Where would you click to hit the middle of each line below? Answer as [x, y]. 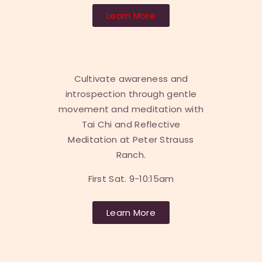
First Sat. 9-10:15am [131, 179]
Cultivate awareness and [131, 79]
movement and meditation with [131, 109]
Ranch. [131, 155]
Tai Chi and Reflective [131, 125]
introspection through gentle [131, 94]
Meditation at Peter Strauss [131, 140]
